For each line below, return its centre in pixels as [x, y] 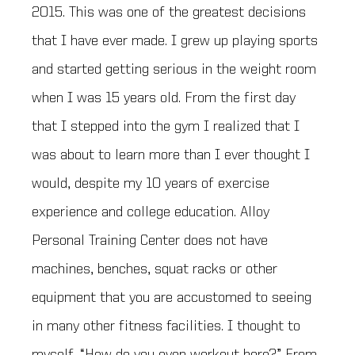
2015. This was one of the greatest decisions [169, 13]
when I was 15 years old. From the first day [164, 99]
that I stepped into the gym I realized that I [166, 127]
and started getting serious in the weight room [174, 70]
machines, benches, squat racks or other [155, 270]
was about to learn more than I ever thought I [171, 156]
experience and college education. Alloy [151, 213]
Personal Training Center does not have [150, 241]
